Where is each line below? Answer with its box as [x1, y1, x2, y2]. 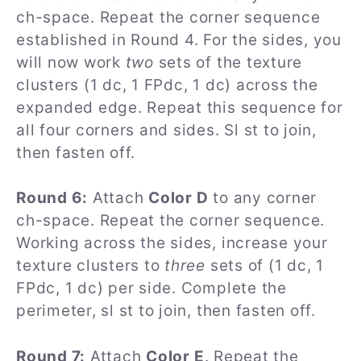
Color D [148, 189, 209, 208]
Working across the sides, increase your [16, 234, 328, 253]
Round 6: [16, 189, 89, 208]
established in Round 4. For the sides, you [16, 30, 342, 49]
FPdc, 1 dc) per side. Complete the [16, 279, 287, 298]
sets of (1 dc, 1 [205, 256, 324, 276]
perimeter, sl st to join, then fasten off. [16, 301, 316, 321]
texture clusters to [16, 256, 165, 276]
